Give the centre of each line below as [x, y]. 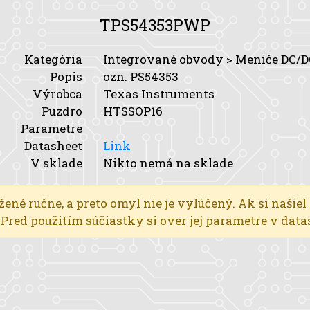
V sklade [56, 163]
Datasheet [53, 146]
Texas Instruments [159, 94]
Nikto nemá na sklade [168, 163]
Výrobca [57, 94]
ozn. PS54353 [141, 76]
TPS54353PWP [155, 25]
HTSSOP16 [133, 111]
